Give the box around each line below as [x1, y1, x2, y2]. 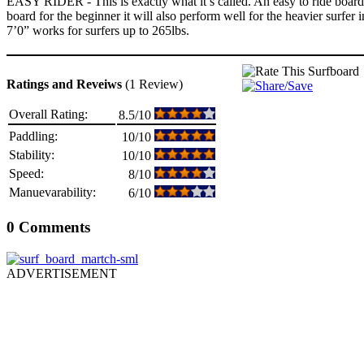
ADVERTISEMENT [6, 266, 117, 280]
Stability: [9, 148, 54, 162]
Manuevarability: [9, 185, 96, 200]
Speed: [9, 167, 44, 181]
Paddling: [9, 129, 58, 144]
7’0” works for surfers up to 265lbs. [6, 24, 189, 38]
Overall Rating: [9, 107, 88, 122]
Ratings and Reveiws [6, 77, 122, 92]
